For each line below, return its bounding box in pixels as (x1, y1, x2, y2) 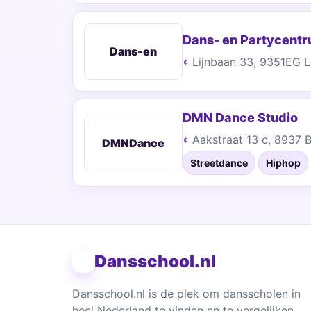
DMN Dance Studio (183, 110, 298, 125)
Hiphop (266, 157, 301, 169)
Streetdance (190, 157, 248, 169)
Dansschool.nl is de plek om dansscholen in (72, 287, 301, 301)
